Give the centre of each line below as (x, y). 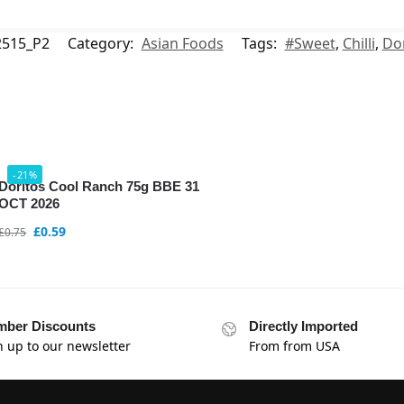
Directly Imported (303, 326)
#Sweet (310, 44)
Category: (102, 44)
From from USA (294, 346)
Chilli (358, 44)
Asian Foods (182, 44)
